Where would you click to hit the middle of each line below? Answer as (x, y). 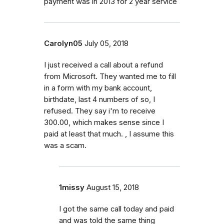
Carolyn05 (63, 43)
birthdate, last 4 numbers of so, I (99, 99)
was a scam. (65, 145)
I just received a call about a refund (103, 65)
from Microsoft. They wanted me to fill (110, 76)
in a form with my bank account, (98, 88)
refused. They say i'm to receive (100, 111)
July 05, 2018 (106, 43)
